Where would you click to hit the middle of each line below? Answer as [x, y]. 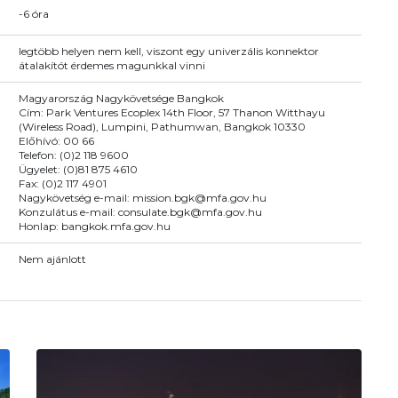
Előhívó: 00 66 [56, 140]
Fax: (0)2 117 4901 [62, 183]
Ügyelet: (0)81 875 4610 [78, 169]
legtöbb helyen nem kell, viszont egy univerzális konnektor [168, 51]
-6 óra [33, 13]
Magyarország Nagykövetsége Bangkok [121, 98]
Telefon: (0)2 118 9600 [73, 155]
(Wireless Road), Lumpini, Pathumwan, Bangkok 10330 [162, 126]
